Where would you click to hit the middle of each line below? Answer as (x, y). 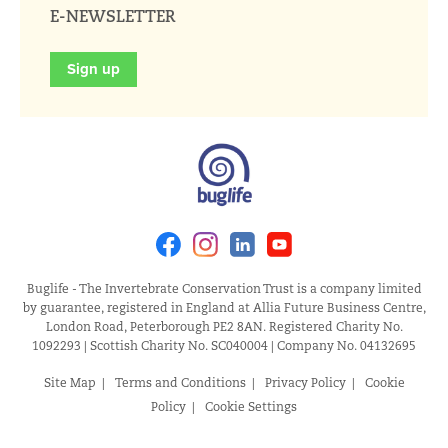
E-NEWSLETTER (112, 17)
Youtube (317, 231)
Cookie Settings (251, 407)
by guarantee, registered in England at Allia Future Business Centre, (224, 308)
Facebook (208, 231)
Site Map (69, 383)
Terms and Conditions (180, 383)
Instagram (248, 231)
